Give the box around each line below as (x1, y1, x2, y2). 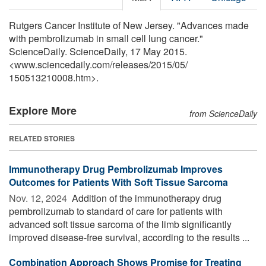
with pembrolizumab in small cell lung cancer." (9, 31, 203, 45)
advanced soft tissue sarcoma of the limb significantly (9, 217, 232, 231)
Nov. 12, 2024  (9, 191, 69, 205)
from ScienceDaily (189, 107, 257, 119)
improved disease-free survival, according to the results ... (9, 230, 249, 244)
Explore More (9, 102, 77, 118)
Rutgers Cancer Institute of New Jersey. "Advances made (9, 18, 249, 32)
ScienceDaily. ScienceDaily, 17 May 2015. (9, 44, 187, 58)
